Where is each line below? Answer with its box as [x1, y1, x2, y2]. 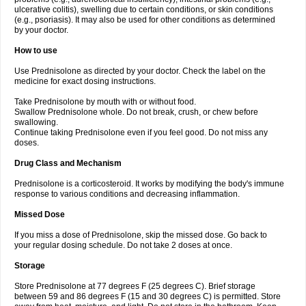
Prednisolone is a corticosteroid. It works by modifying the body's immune [14, 179, 284, 189]
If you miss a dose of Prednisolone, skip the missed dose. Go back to [14, 230, 267, 240]
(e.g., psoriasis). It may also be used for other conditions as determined [14, 15, 275, 25]
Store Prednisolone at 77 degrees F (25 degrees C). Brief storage [14, 281, 255, 291]
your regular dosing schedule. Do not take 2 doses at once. [14, 240, 232, 250]
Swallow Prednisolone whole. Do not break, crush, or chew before [14, 107, 258, 117]
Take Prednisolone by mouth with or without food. [14, 97, 196, 107]
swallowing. [14, 117, 58, 127]
